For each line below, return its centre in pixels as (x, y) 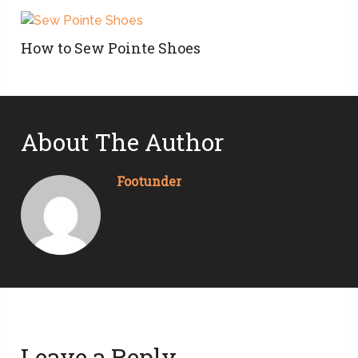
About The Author (123, 142)
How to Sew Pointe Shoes (111, 48)
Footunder (149, 181)
